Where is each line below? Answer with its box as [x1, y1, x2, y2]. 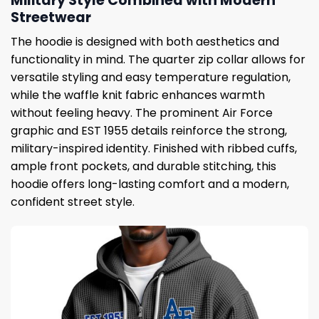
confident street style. [11, 194, 135, 211]
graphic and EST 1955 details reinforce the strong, [11, 122, 287, 140]
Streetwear [11, 7, 91, 27]
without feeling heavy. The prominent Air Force [11, 105, 273, 122]
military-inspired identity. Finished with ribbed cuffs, [11, 140, 297, 157]
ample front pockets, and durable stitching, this [11, 158, 276, 175]
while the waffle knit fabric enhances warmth [11, 87, 265, 104]
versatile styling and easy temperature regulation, [11, 69, 291, 86]
